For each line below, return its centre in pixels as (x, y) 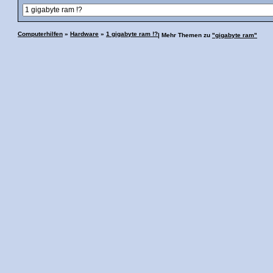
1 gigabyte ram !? (132, 34)
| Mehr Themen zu (185, 35)
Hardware (84, 34)
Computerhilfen (40, 34)
